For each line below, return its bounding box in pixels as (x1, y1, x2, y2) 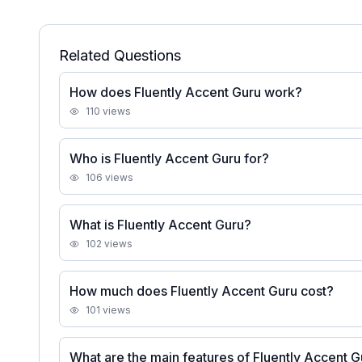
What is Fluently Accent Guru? (69, 217, 251, 233)
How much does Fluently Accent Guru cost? (69, 283, 334, 299)
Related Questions (59, 47, 181, 64)
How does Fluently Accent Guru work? (69, 84, 302, 100)
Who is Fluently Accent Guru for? (69, 150, 269, 166)
